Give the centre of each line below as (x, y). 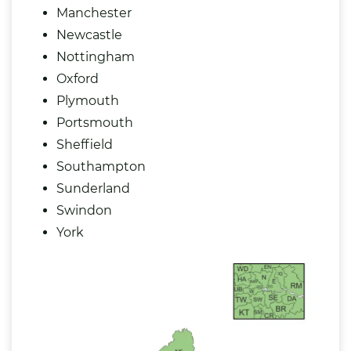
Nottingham (96, 57)
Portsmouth (95, 123)
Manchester (94, 13)
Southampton (101, 167)
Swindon (84, 211)
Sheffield (85, 145)
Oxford (78, 79)
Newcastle (89, 35)
